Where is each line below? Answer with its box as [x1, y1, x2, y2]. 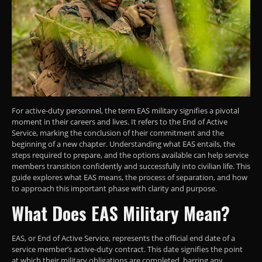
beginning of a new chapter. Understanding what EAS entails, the [12, 138, 235, 149]
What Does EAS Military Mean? [12, 199, 230, 226]
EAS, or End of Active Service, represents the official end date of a [12, 232, 235, 243]
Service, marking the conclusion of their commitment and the [12, 127, 224, 138]
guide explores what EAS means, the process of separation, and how [12, 171, 247, 182]
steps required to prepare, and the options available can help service [12, 149, 249, 160]
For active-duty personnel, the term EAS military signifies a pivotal [12, 105, 239, 116]
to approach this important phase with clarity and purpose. [12, 182, 217, 194]
